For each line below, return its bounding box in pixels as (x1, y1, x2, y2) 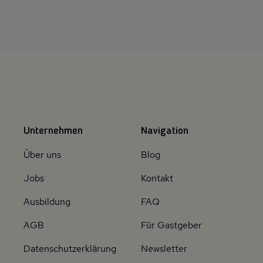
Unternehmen (23, 125, 83, 136)
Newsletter (141, 242, 187, 255)
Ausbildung (23, 195, 70, 208)
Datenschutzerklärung (23, 242, 116, 255)
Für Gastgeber (141, 218, 202, 231)
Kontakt (141, 171, 173, 184)
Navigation (141, 125, 188, 136)
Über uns (23, 148, 61, 161)
